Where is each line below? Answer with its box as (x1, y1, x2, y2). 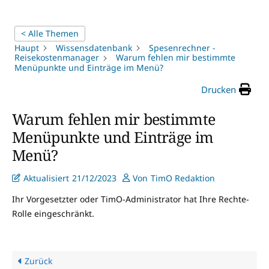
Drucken (201, 83, 236, 95)
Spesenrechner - (149, 42, 216, 53)
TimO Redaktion (151, 172, 215, 184)
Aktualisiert (23, 172, 69, 184)
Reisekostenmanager (14, 52, 99, 64)
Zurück (22, 255, 52, 267)
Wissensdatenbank (56, 42, 132, 53)
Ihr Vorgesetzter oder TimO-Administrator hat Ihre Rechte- (12, 193, 249, 205)
